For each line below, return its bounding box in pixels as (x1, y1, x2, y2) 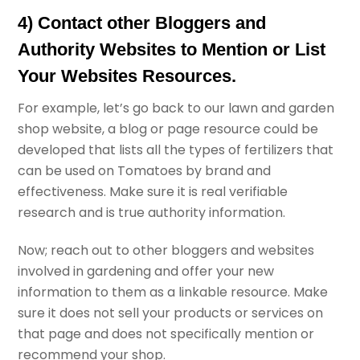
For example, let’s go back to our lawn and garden (18, 98, 335, 117)
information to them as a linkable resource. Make (18, 282, 329, 301)
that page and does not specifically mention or (18, 324, 315, 343)
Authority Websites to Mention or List (18, 39, 326, 59)
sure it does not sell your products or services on (18, 303, 324, 322)
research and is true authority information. (18, 202, 286, 222)
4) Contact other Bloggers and (18, 12, 267, 33)
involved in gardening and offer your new (18, 261, 275, 280)
